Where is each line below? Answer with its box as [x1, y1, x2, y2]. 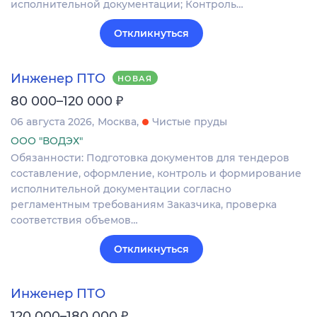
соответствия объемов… [11, 213, 138, 226]
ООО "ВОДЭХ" [11, 134, 83, 147]
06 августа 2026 [11, 115, 92, 128]
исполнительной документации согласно [11, 182, 231, 195]
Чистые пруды [152, 115, 227, 128]
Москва [98, 115, 137, 128]
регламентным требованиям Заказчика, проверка [11, 197, 277, 211]
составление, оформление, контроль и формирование [11, 166, 301, 180]
